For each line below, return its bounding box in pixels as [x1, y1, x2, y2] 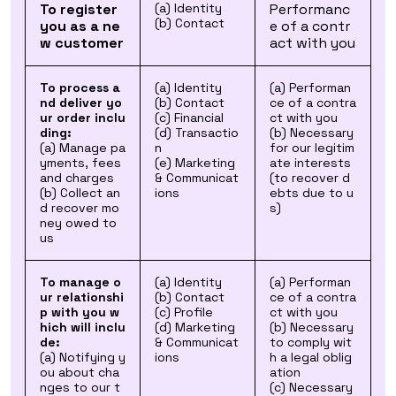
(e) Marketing [155, 155, 235, 171]
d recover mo [40, 200, 119, 216]
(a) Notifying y [40, 349, 126, 365]
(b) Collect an [40, 185, 120, 201]
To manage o [40, 274, 121, 290]
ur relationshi [40, 289, 124, 305]
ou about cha [40, 364, 119, 380]
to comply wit [270, 334, 352, 350]
